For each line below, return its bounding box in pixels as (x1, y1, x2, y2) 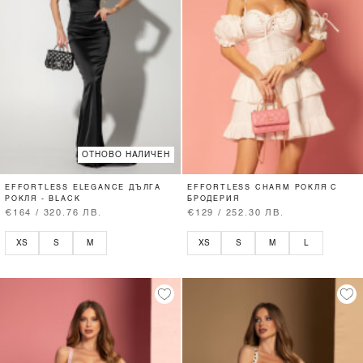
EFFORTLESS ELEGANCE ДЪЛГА (5, 183, 162, 191)
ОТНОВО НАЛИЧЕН (82, 151, 170, 160)
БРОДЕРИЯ (187, 194, 240, 203)
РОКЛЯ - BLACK (5, 194, 81, 203)
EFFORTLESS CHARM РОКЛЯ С (187, 183, 339, 191)
